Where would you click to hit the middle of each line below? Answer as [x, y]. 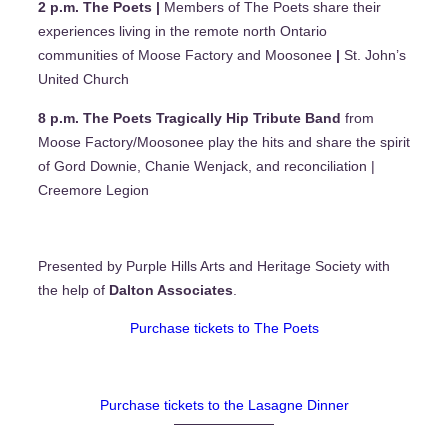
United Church [83, 79]
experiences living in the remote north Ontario [182, 31]
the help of [73, 290]
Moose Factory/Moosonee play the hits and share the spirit [224, 141]
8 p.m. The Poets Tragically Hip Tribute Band [191, 117]
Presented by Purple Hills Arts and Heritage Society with [214, 266]
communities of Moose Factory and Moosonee [185, 55]
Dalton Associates [171, 290]
